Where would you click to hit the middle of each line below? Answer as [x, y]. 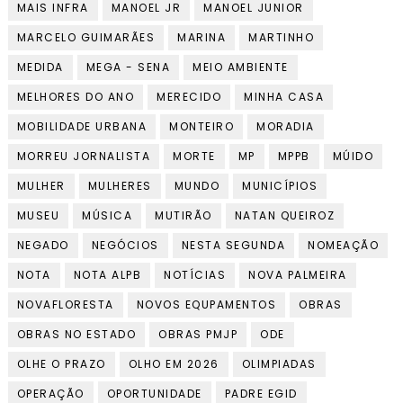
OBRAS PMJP [198, 334]
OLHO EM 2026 [174, 364]
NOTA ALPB [107, 275]
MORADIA [286, 126]
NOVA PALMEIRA [298, 275]
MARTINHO [282, 37]
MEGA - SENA [128, 67]
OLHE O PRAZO [61, 364]
